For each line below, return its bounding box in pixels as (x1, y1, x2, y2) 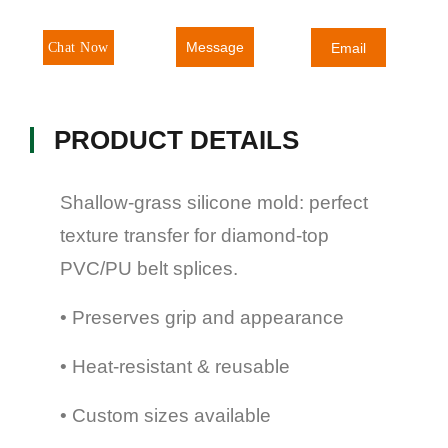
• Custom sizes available (60, 405, 271, 427)
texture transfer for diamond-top (60, 225, 329, 247)
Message (186, 39, 245, 56)
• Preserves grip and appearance (60, 307, 344, 329)
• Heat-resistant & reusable (60, 356, 290, 378)
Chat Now (47, 39, 109, 55)
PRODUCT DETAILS (54, 125, 299, 156)
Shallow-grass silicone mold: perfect (60, 192, 368, 214)
